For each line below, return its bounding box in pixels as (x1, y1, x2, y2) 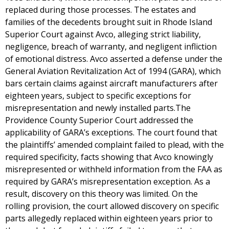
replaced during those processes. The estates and (5, 4, 196, 15)
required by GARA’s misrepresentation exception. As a (5, 176, 210, 187)
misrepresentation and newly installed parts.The (5, 102, 191, 113)
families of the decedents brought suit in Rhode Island (5, 16, 212, 28)
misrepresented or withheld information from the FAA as (5, 164, 222, 175)
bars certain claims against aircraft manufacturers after (5, 78, 218, 89)
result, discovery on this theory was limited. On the (5, 188, 198, 199)
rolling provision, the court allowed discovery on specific (5, 200, 219, 212)
